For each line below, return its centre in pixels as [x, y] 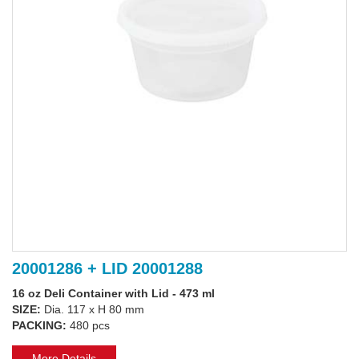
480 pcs [90, 326]
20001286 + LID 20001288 [107, 269]
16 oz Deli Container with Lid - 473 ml [113, 294]
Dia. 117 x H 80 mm [94, 310]
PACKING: [41, 326]
